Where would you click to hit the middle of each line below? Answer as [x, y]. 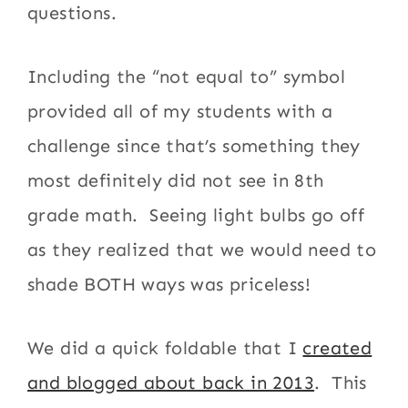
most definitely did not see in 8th [176, 180]
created [337, 348]
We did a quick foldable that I [165, 348]
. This [341, 382]
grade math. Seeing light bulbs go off [196, 215]
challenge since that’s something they [194, 146]
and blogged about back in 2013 [171, 382]
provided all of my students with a [180, 111]
